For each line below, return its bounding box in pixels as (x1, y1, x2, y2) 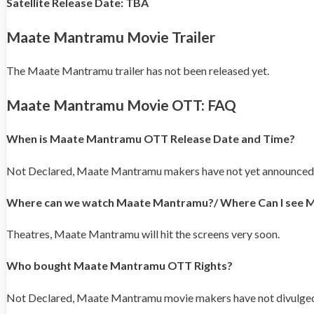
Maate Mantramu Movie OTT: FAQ (6, 96, 236, 114)
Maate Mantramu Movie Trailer (6, 28, 215, 46)
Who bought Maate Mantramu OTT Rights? (6, 259, 233, 273)
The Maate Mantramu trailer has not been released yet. (6, 64, 269, 78)
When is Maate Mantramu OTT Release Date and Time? (6, 132, 295, 146)
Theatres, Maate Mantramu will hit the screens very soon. (6, 227, 280, 241)
